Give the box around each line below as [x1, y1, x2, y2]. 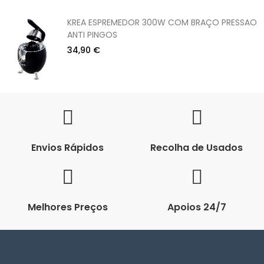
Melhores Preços [27, 200, 108, 214]
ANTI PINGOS [67, 28, 117, 41]
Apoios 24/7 [167, 200, 226, 214]
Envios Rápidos [31, 140, 104, 154]
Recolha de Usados [150, 140, 243, 154]
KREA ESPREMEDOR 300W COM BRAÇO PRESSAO [67, 16, 257, 28]
